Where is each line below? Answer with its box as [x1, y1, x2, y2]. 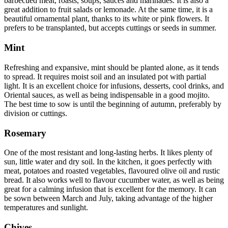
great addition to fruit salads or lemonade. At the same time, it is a [4, 5, 213, 14]
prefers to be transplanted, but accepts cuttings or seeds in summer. [4, 23, 216, 33]
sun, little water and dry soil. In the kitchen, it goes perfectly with [4, 157, 212, 166]
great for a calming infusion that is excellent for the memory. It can [4, 185, 216, 194]
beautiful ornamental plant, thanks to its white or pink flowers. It [4, 14, 209, 23]
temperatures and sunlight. [4, 203, 88, 212]
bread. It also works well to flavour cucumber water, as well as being [4, 176, 224, 185]
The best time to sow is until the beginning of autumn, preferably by [4, 99, 221, 108]
